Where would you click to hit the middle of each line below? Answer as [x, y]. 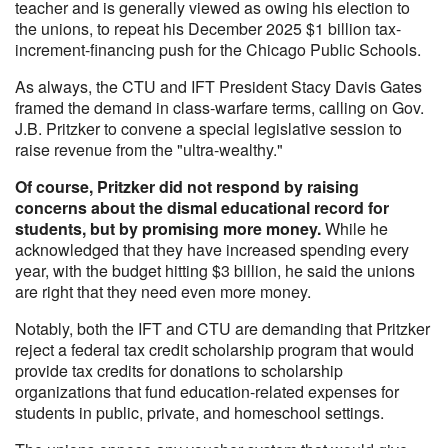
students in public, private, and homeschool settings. [199, 412]
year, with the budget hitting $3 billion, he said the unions [215, 270]
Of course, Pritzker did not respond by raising [187, 186]
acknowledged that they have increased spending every [212, 249]
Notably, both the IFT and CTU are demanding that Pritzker [222, 328]
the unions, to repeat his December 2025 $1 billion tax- [208, 28]
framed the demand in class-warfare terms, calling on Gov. [219, 107]
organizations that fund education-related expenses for [207, 391]
